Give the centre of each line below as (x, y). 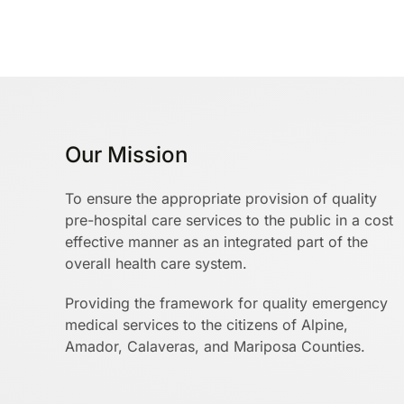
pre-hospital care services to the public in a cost (229, 220)
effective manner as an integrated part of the (216, 242)
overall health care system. (156, 263)
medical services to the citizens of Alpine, (207, 325)
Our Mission (126, 155)
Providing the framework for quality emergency (226, 303)
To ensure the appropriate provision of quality (221, 198)
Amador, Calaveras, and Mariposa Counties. (215, 346)
